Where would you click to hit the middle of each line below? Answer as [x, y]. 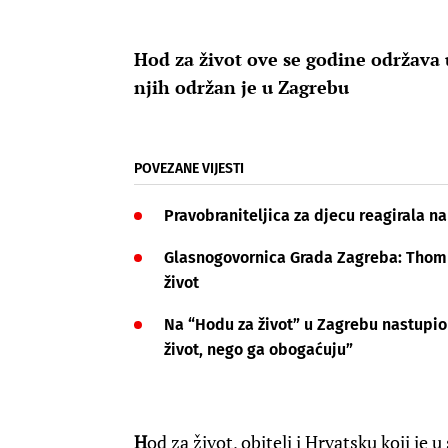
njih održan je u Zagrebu [241, 87]
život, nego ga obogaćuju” [258, 350]
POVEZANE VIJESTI [189, 169]
